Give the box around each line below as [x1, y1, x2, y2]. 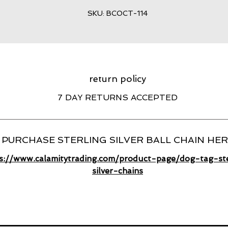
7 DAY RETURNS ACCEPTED [58, 93, 178, 102]
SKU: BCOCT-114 [88, 9, 148, 17]
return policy [89, 73, 146, 84]
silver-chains [92, 166, 143, 176]
